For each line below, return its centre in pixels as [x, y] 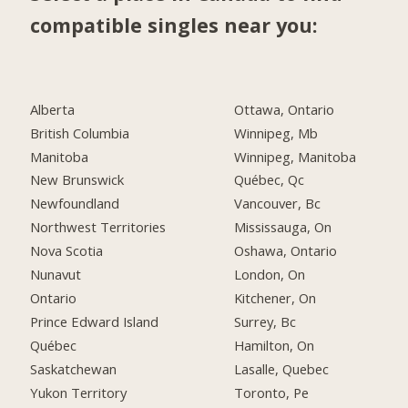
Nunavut [56, 275]
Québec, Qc [270, 180]
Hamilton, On [275, 345]
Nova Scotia [67, 251]
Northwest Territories [98, 227]
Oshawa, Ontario [286, 251]
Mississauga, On [283, 227]
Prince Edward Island [95, 321]
